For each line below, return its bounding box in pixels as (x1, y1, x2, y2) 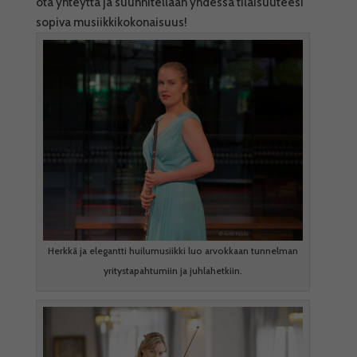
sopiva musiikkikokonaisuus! (35, 15, 187, 29)
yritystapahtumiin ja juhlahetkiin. (103, 264, 242, 277)
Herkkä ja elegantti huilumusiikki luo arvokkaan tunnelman (47, 244, 298, 257)
